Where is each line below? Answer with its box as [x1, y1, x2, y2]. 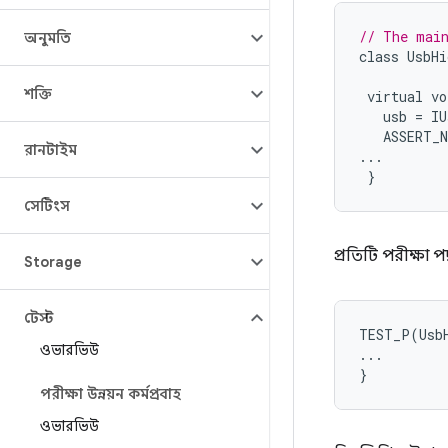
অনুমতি [24, 29, 71, 47]
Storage [24, 253, 82, 271]
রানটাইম [24, 141, 77, 159]
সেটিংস [24, 197, 70, 215]
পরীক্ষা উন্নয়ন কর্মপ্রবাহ [40, 385, 181, 403]
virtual [367, 87, 423, 106]
